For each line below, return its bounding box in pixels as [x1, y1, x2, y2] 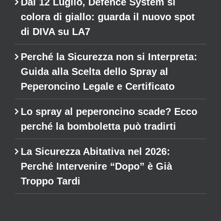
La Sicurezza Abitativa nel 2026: [21, 146, 170, 157]
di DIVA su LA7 [21, 26, 90, 37]
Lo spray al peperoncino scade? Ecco [21, 106, 197, 117]
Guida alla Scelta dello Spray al [21, 66, 168, 77]
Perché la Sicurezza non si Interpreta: [21, 51, 197, 62]
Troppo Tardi [21, 175, 80, 186]
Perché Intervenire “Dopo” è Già [21, 160, 172, 172]
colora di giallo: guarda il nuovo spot [21, 11, 195, 22]
